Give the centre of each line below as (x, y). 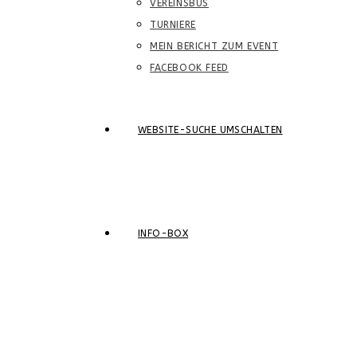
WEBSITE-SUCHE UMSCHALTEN (210, 130)
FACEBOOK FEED (189, 68)
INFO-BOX (163, 233)
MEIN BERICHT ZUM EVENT (214, 46)
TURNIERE (173, 25)
